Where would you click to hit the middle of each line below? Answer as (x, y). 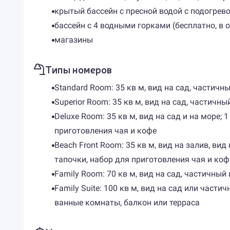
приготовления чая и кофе (105, 131)
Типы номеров (78, 69)
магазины (73, 40)
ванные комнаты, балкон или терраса (127, 203)
